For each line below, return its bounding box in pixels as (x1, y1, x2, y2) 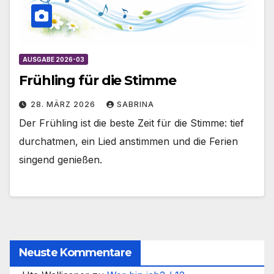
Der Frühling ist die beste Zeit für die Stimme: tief (19, 116, 244, 129)
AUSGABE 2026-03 (23, 55, 84, 63)
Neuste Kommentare (19, 246, 131, 260)
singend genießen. (19, 153, 102, 166)
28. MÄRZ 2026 (31, 99, 98, 109)
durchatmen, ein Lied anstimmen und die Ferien (19, 135, 238, 147)
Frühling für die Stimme (19, 72, 176, 89)
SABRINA (117, 99, 154, 109)
